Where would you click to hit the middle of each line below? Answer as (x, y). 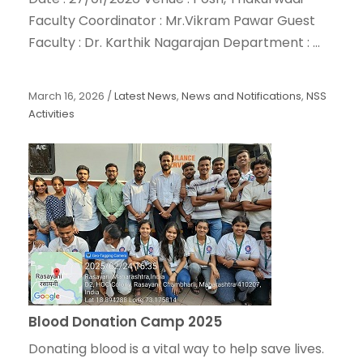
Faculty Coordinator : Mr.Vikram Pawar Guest (172, 21)
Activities (51, 114)
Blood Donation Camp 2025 (125, 322)
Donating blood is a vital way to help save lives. (176, 349)
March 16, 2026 (66, 96)
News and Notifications (241, 96)
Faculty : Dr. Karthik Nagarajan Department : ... (174, 43)
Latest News (145, 96)
